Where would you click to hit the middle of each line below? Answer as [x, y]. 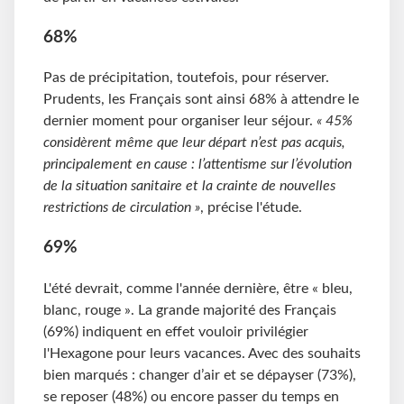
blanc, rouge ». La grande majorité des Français [190, 310]
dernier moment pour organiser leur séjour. [180, 121]
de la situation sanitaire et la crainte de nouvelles [189, 186]
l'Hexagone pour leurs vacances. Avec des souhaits [202, 353]
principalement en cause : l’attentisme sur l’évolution [197, 165]
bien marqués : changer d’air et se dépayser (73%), [200, 375]
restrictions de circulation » [122, 208]
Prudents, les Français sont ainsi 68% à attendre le [201, 100]
